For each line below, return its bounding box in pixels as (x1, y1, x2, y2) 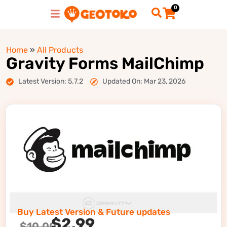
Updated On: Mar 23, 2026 (102, 77, 185, 86)
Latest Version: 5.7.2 (18, 77, 83, 86)
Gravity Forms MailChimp (6, 54, 204, 73)
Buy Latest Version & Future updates (17, 207, 170, 217)
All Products (37, 45, 83, 55)
